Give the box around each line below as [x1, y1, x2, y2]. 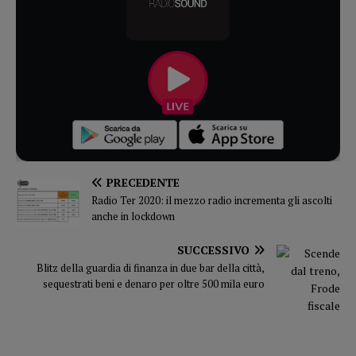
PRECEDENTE [106, 174, 180, 190]
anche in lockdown [91, 208, 175, 223]
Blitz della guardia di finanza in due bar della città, [37, 260, 265, 275]
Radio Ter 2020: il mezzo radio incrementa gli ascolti [91, 192, 332, 207]
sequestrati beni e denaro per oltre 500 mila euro [43, 276, 265, 291]
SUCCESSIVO [177, 242, 250, 257]
